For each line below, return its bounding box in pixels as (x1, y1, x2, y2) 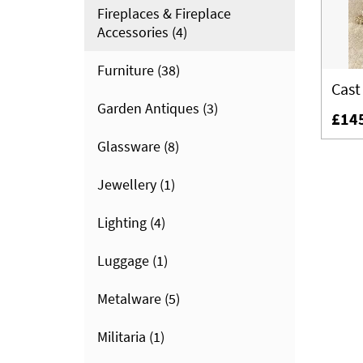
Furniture (97, 61, 154, 79)
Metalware (97, 289, 161, 308)
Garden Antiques (97, 99, 199, 117)
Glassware (97, 137, 160, 156)
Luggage (97, 251, 149, 270)
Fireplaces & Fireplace (97, 4, 231, 23)
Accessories (97, 23, 169, 41)
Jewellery (97, 175, 156, 194)
